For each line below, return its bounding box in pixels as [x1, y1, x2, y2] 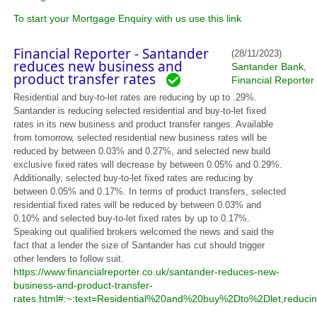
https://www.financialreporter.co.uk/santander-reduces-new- [13, 266, 280, 277]
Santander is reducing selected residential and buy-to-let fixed [13, 105, 267, 116]
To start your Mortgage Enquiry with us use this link [13, 13, 242, 24]
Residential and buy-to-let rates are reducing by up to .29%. [13, 92, 258, 103]
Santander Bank [231, 61, 304, 72]
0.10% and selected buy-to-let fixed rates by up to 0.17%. [13, 213, 250, 224]
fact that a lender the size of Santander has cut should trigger [13, 240, 265, 250]
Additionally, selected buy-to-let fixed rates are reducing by [13, 173, 254, 183]
